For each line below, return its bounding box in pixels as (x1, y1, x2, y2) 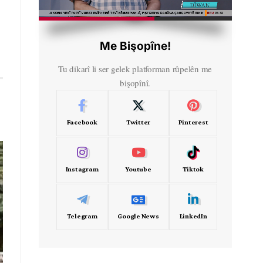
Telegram (66, 211, 97, 220)
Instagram (65, 164, 99, 173)
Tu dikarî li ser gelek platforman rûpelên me (58, 62, 213, 75)
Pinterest (178, 117, 208, 126)
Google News (117, 211, 159, 220)
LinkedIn (179, 211, 207, 220)
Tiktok (183, 164, 204, 173)
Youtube (125, 164, 151, 173)
